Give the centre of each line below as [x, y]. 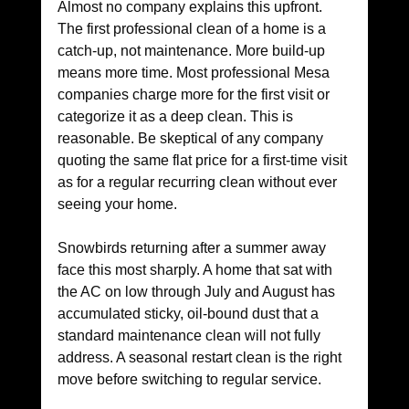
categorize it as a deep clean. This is [177, 117]
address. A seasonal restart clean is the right [201, 358]
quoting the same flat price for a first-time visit [204, 161]
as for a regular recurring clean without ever [199, 183]
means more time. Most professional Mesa [195, 73]
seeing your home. [117, 204]
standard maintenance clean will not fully [190, 336]
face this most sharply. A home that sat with [196, 270]
